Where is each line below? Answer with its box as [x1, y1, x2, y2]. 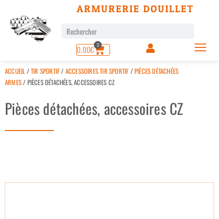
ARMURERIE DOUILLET [76, 3, 194, 15]
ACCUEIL [5, 66, 25, 76]
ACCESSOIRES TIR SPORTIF [65, 66, 129, 76]
